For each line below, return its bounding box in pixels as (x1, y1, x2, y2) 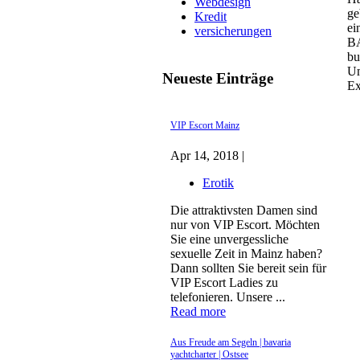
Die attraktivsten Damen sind (170, 203, 317, 218)
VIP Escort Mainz (170, 120, 239, 132)
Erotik (202, 176, 234, 190)
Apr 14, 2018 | (170, 149, 244, 163)
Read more (170, 305, 226, 319)
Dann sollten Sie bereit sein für (170, 261, 326, 276)
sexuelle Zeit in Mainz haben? (170, 247, 322, 261)
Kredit (194, 9, 227, 23)
